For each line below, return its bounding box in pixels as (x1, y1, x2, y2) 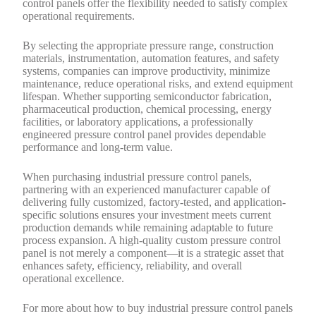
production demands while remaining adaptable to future (23, 221, 274, 233)
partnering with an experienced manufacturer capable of (23, 183, 271, 195)
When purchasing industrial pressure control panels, (23, 170, 253, 183)
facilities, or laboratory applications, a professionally (23, 115, 254, 128)
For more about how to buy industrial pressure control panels (23, 301, 293, 314)
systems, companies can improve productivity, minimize (23, 64, 271, 77)
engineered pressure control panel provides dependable (23, 128, 267, 140)
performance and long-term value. (23, 140, 174, 153)
